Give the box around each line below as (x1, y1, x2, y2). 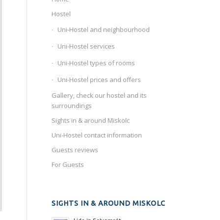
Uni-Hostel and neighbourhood (57, 25, 150, 34)
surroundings (52, 101, 92, 110)
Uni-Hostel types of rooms (57, 58, 136, 67)
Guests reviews (52, 145, 99, 154)
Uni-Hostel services (57, 42, 115, 51)
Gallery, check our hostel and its (52, 91, 147, 100)
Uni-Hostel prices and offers (57, 75, 141, 84)
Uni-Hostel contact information (52, 131, 142, 139)
